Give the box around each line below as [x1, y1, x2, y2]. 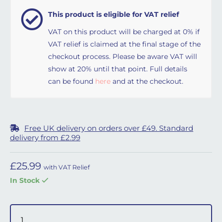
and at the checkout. [111, 77, 183, 86]
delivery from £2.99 [10, 133, 80, 142]
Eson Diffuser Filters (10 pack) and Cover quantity [9, 204, 190, 213]
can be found [48, 77, 95, 86]
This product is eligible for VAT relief [48, 10, 179, 19]
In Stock [10, 176, 40, 185]
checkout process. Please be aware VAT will [48, 52, 197, 61]
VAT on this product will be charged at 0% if [48, 27, 200, 36]
